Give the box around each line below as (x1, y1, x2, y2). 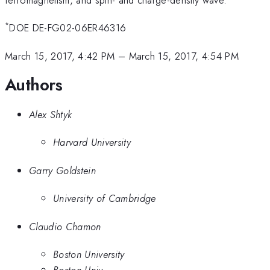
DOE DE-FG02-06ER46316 (9, 20, 127, 36)
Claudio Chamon (29, 219, 101, 234)
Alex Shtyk (29, 107, 72, 122)
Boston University (53, 246, 125, 262)
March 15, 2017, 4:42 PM (5, 48, 115, 63)
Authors (5, 72, 63, 98)
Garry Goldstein (29, 163, 96, 178)
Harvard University (53, 135, 131, 150)
